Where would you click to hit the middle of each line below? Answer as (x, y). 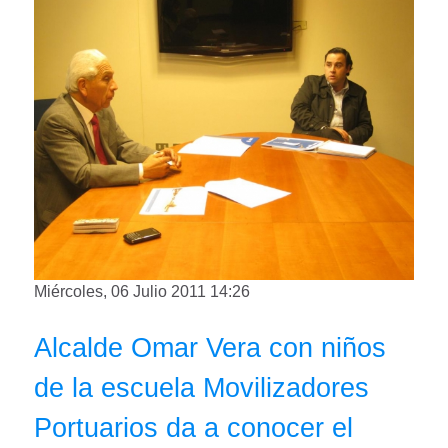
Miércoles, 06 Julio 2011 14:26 (142, 291)
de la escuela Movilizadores (201, 387)
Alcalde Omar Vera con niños (210, 347)
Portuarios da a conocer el (193, 427)
